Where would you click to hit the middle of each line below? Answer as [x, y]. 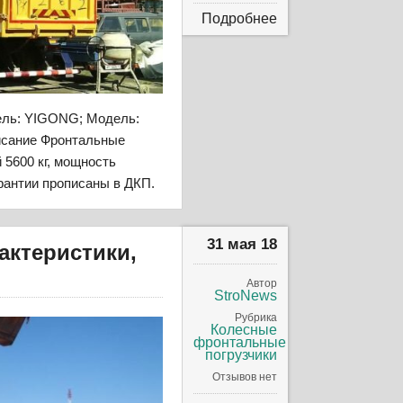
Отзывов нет [245, 377]
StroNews [246, 296]
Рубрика [256, 318]
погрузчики [242, 355]
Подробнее [240, 18]
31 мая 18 [242, 245]
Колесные [244, 330]
